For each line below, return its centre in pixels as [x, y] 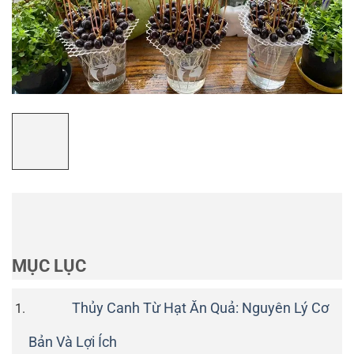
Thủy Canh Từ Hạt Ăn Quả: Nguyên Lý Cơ [200, 309]
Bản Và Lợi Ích [72, 343]
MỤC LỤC [49, 265]
